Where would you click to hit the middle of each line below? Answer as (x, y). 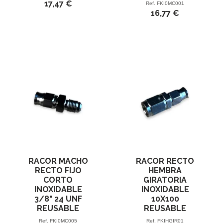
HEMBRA (165, 170)
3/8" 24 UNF (58, 199)
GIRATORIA (165, 180)
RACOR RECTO (165, 161)
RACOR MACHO (58, 161)
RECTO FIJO (58, 170)
